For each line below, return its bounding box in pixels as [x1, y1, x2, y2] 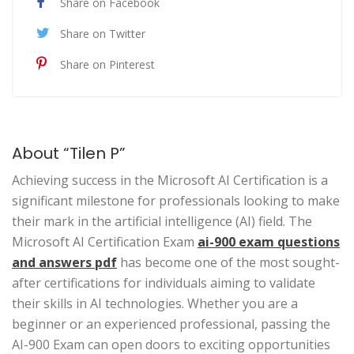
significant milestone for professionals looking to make [12, 191, 340, 209]
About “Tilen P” [12, 141, 126, 164]
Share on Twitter [60, 25, 145, 41]
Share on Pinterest [60, 56, 155, 72]
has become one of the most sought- [117, 253, 340, 271]
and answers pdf [12, 253, 117, 271]
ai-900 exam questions [198, 232, 340, 250]
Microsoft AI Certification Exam [12, 232, 198, 250]
